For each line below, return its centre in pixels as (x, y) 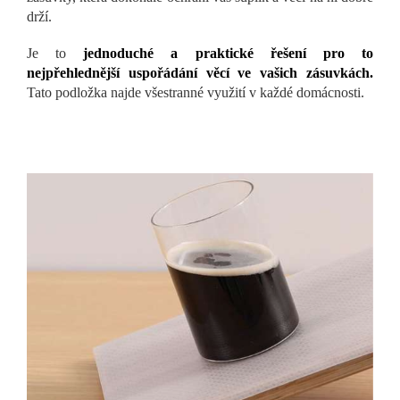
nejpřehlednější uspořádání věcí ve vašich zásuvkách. (200, 72)
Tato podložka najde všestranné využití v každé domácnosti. (196, 92)
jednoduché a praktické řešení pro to (229, 53)
